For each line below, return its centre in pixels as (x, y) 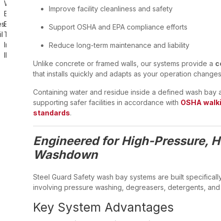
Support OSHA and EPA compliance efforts (118, 27)
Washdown (65, 155)
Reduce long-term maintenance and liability (119, 45)
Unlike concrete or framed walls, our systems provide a (124, 63)
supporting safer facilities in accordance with (107, 102)
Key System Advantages (103, 207)
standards (52, 113)
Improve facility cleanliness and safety (111, 9)
